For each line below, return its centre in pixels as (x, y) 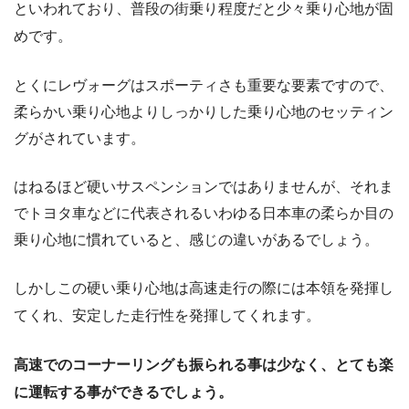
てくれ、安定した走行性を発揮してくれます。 (167, 316)
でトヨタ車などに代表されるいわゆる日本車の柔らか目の (204, 214)
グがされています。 (79, 139)
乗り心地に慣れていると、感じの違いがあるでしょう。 (196, 240)
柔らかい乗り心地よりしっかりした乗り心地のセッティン (204, 112)
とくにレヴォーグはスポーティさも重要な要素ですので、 (204, 86)
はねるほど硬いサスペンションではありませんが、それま (204, 187)
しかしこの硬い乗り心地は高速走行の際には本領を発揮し (204, 288)
